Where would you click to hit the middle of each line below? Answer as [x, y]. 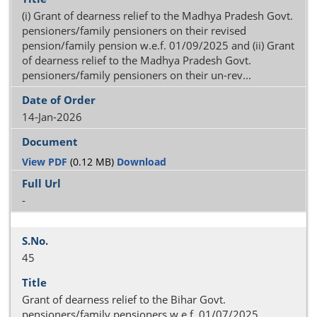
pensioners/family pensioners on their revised [134, 30]
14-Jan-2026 [52, 117]
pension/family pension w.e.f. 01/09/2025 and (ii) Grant [158, 45]
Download [142, 161]
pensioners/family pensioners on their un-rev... [137, 75]
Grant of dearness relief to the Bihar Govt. [124, 299]
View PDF [45, 161]
